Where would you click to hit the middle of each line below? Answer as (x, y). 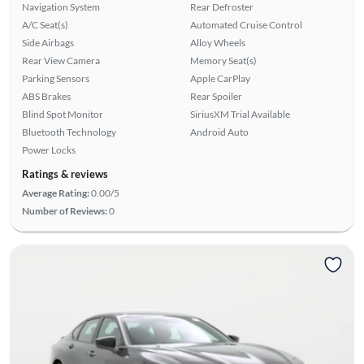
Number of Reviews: (64, 210)
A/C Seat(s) (45, 24)
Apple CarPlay (220, 78)
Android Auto (219, 132)
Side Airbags (48, 42)
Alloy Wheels (218, 42)
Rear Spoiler (216, 96)
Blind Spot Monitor (62, 114)
